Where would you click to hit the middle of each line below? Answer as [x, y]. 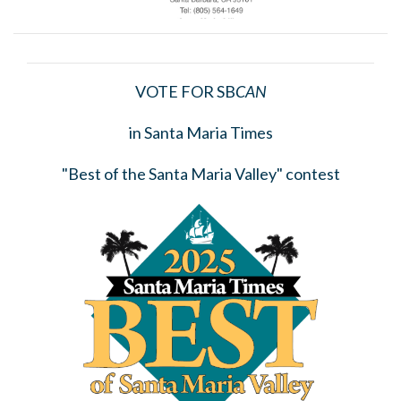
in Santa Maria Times [200, 132]
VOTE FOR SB [185, 91]
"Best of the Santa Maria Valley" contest [200, 173]
